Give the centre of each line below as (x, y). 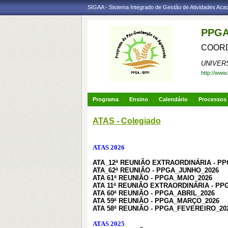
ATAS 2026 (109, 147)
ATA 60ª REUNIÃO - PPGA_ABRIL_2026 (154, 193)
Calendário (173, 99)
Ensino (139, 99)
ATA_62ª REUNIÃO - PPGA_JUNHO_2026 (156, 170)
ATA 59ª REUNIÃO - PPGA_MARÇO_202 (154, 201)
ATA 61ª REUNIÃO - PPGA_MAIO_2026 (152, 178)
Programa (106, 99)
